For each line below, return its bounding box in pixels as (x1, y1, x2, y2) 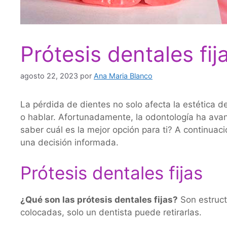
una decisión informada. (20, 137, 119, 147)
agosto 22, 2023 (20, 71, 78, 80)
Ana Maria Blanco (94, 71, 153, 80)
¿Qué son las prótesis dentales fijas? (20, 194, 178, 205)
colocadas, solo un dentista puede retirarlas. (20, 207, 202, 217)
